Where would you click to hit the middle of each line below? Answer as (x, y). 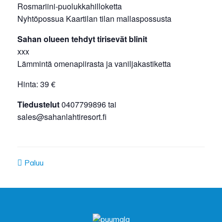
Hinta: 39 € (36, 84)
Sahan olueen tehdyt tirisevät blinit (82, 39)
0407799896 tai (88, 105)
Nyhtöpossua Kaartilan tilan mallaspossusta (94, 19)
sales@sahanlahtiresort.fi (62, 117)
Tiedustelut (38, 105)
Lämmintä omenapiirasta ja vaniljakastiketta (94, 64)
